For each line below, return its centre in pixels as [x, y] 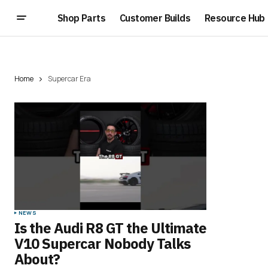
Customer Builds [155, 18]
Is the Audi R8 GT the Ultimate [111, 228]
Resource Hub [235, 18]
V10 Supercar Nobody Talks [102, 244]
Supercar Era [69, 79]
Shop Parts [81, 18]
